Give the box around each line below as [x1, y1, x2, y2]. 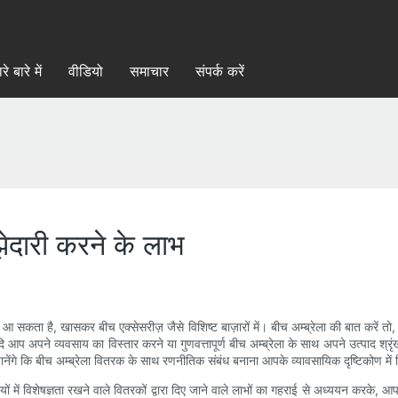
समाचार [129, 62, 169, 80]
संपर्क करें [195, 62, 244, 80]
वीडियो [68, 62, 103, 80]
